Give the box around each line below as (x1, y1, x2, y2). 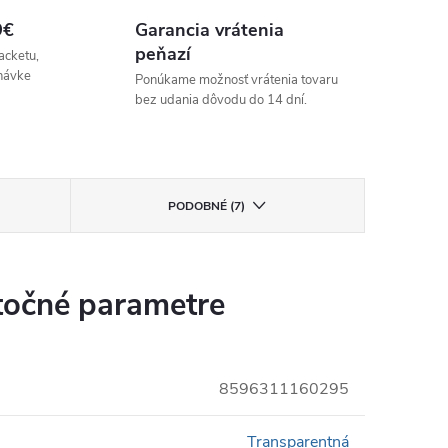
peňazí (134, 42, 191, 66)
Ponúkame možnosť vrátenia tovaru (134, 71, 338, 89)
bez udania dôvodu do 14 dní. (134, 91, 307, 109)
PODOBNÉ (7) (168, 198, 246, 214)
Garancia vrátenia (134, 18, 284, 42)
